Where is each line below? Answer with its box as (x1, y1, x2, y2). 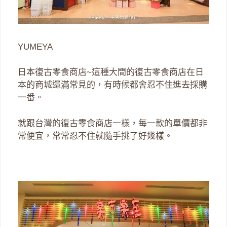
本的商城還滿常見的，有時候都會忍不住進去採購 (18, 80, 207, 90)
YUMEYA (18, 42, 53, 52)
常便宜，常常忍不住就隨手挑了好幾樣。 (18, 131, 173, 141)
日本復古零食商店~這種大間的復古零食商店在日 (18, 67, 204, 78)
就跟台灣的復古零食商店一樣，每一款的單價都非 (18, 118, 207, 128)
